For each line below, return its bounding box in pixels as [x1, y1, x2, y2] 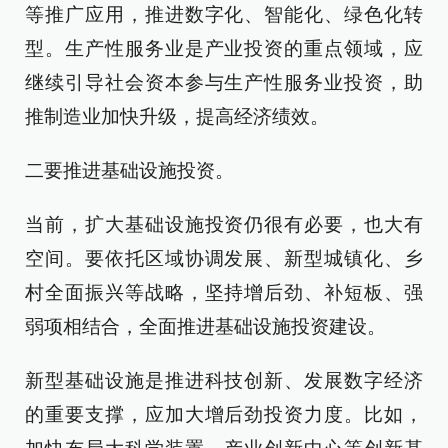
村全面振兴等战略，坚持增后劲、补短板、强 [25, 282, 423, 303]
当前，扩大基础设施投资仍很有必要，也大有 [25, 214, 423, 235]
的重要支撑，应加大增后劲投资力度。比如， [25, 404, 423, 425]
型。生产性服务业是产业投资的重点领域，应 [25, 38, 423, 59]
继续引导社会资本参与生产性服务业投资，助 [25, 72, 423, 93]
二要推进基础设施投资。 [25, 160, 234, 181]
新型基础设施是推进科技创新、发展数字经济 [25, 370, 423, 391]
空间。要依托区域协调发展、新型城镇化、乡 [25, 248, 423, 269]
